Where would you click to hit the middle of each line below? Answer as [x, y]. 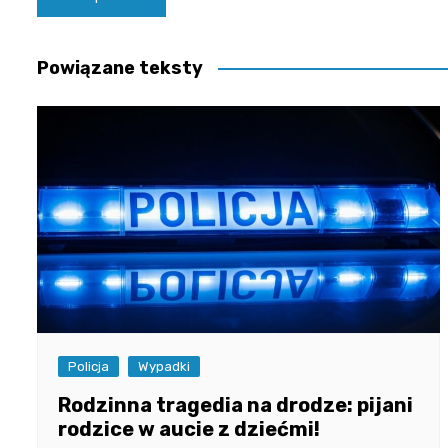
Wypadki [164, 366]
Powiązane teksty [120, 67]
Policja [88, 366]
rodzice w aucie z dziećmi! [189, 428]
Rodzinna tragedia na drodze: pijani [235, 404]
